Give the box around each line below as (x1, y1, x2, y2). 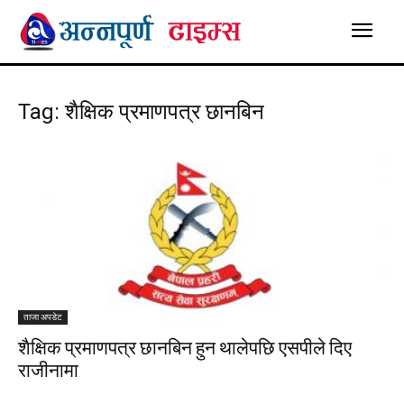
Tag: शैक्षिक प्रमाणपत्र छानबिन (18, 99, 264, 124)
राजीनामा (18, 358, 78, 383)
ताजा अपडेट (23, 311, 62, 324)
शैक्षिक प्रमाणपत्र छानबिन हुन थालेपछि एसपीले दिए (18, 335, 352, 361)
